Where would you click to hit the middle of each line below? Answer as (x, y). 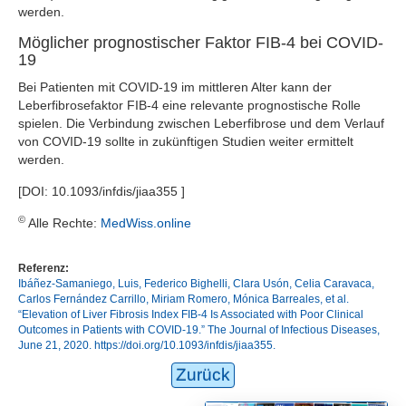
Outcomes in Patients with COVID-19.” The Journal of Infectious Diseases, (199, 330)
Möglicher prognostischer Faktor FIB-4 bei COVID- (201, 43)
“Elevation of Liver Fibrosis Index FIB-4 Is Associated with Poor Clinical (191, 314)
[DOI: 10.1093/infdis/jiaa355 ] (101, 191)
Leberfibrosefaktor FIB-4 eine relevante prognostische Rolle (189, 105)
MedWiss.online (146, 223)
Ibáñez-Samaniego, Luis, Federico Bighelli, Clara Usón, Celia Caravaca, (196, 284)
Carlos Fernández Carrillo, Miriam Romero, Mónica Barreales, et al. (184, 299)
